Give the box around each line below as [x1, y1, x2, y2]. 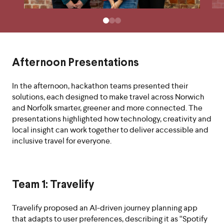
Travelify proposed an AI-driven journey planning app [12, 202, 197, 213]
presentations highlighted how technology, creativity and [12, 113, 211, 124]
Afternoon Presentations [12, 58, 139, 68]
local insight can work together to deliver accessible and [12, 124, 208, 135]
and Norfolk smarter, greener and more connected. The [12, 102, 202, 113]
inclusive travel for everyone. [12, 135, 111, 146]
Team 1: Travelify [12, 180, 94, 190]
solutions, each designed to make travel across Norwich [12, 91, 204, 102]
